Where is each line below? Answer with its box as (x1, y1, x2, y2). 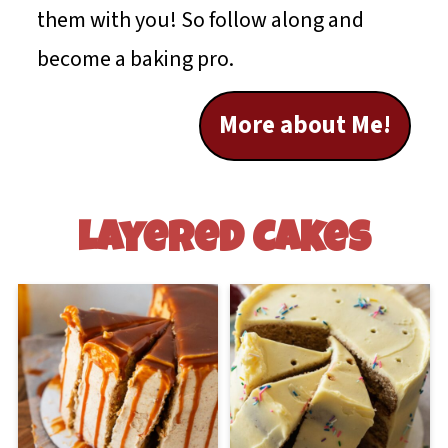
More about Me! (218, 108, 391, 144)
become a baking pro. (37, 43, 235, 76)
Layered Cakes (77, 221, 371, 264)
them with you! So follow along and (37, 4, 365, 37)
